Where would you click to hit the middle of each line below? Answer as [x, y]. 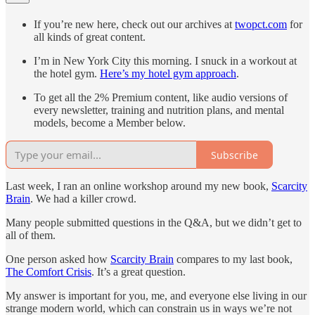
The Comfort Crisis [49, 272]
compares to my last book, [233, 259]
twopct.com [261, 25]
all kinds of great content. [90, 37]
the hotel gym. [67, 74]
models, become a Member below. [110, 123]
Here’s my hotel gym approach [168, 74]
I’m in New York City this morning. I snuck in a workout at [165, 61]
